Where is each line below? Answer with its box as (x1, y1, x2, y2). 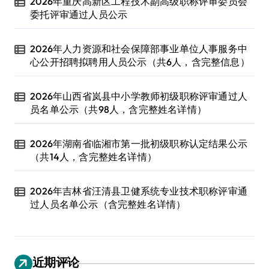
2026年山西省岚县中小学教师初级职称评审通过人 (30, 90, 248, 103)
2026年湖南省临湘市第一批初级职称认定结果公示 (30, 138, 248, 150)
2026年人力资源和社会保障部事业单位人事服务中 (30, 43, 248, 55)
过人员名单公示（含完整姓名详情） (30, 198, 186, 211)
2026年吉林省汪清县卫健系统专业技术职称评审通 (30, 185, 248, 198)
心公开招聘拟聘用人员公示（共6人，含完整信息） (30, 56, 250, 68)
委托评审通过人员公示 (30, 8, 128, 21)
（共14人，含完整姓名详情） (30, 151, 157, 163)
